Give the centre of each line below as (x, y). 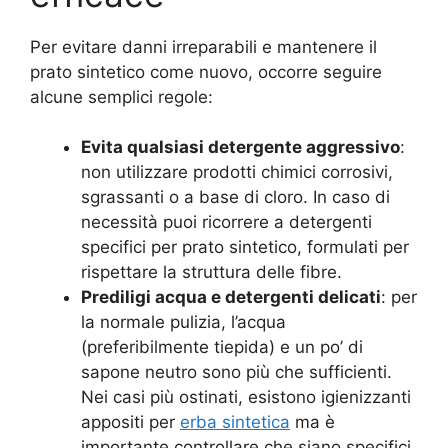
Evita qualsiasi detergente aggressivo (240, 147)
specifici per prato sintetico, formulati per (245, 247)
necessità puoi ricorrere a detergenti (226, 222)
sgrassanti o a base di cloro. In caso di (235, 197)
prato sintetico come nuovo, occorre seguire (206, 71)
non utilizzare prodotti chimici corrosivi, (237, 172)
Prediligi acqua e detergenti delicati (231, 297)
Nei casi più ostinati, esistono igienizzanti (246, 397)
